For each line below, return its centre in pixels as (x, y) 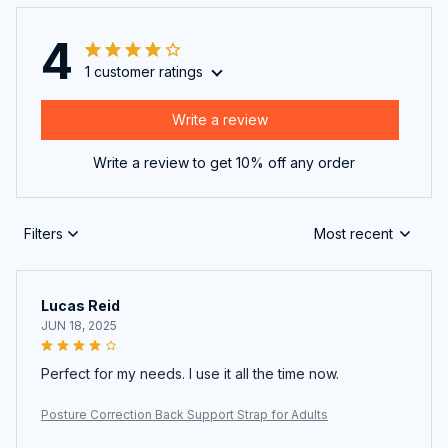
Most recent (353, 234)
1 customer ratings (144, 71)
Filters (43, 234)
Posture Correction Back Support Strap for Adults (184, 414)
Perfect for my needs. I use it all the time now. (190, 373)
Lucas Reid (80, 305)
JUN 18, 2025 (79, 325)
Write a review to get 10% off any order (224, 162)
